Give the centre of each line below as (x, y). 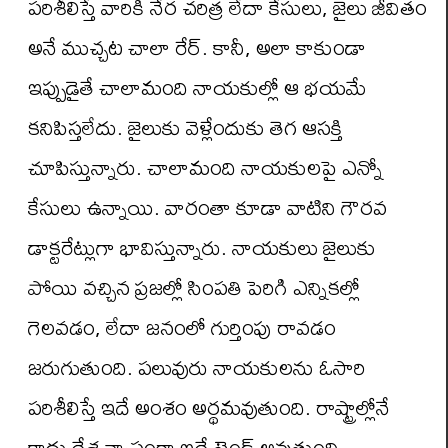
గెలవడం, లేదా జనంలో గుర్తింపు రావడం (182, 327)
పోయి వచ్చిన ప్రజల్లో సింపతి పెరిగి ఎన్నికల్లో (194, 287)
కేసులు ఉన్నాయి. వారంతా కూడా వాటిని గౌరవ (207, 207)
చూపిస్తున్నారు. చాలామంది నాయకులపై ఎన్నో (205, 167)
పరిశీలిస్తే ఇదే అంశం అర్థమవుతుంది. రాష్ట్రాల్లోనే (209, 407)
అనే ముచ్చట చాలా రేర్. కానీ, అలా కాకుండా (197, 47)
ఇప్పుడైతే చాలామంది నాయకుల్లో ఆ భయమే (197, 87)
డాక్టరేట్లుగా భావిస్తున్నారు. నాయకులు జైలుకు (202, 247)
